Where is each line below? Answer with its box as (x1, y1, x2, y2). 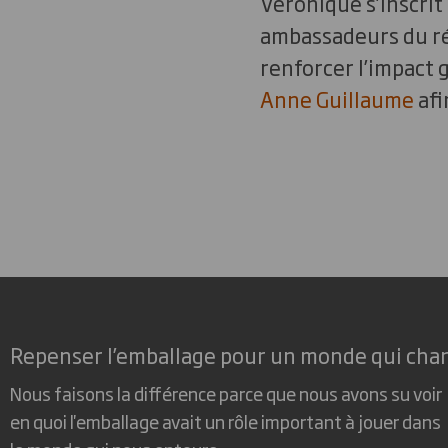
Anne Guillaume (259, 83, 414, 115)
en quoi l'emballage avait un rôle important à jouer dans (10, 407, 441, 434)
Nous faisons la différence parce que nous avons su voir (10, 379, 442, 406)
